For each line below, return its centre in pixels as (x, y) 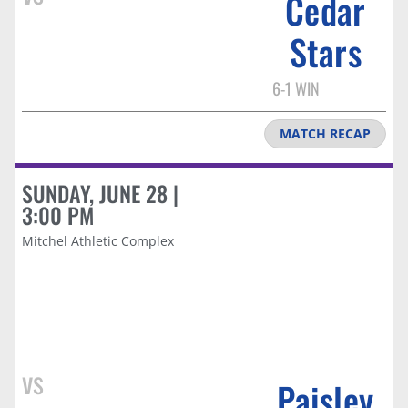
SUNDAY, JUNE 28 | (100, 193)
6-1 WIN (296, 88)
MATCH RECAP (325, 133)
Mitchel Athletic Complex (98, 240)
